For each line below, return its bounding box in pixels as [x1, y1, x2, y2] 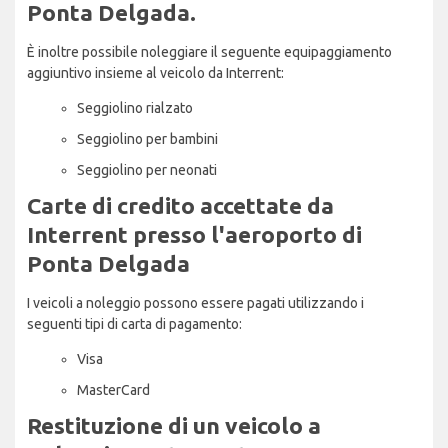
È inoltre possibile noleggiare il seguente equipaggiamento [27, 43, 392, 60]
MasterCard [77, 381, 150, 398]
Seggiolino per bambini [77, 130, 218, 147]
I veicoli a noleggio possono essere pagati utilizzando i [27, 294, 364, 311]
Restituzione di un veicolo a [27, 412, 321, 438]
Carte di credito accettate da [27, 192, 334, 218]
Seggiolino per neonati [77, 161, 217, 178]
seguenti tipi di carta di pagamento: [27, 315, 242, 332]
